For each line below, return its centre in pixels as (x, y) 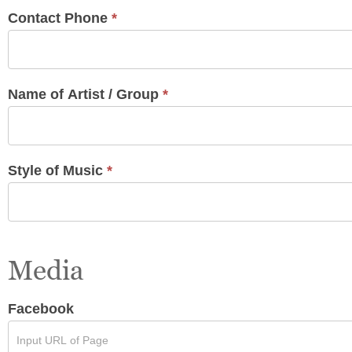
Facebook (41, 308)
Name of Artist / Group (85, 94)
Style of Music (57, 170)
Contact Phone (60, 18)
